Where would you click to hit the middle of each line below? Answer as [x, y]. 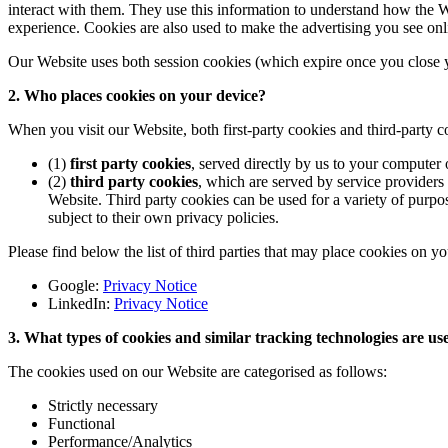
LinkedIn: [81, 303]
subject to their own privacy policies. [165, 217]
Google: [75, 285]
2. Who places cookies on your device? [137, 95]
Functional [81, 423]
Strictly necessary [103, 405]
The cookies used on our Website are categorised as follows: [197, 371]
